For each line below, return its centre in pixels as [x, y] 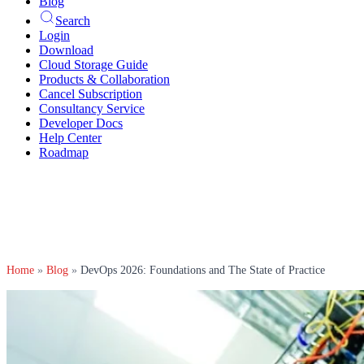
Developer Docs [81, 123]
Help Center [70, 138]
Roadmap [64, 152]
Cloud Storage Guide [93, 65]
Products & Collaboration [104, 79]
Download [66, 50]
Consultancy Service [92, 108]
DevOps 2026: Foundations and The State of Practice [203, 270]
